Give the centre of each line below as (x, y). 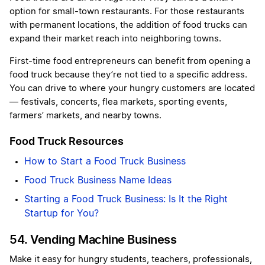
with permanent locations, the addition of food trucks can (128, 25)
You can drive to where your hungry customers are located (132, 89)
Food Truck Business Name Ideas (98, 181)
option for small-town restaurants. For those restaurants (127, 12)
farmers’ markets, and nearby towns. (85, 116)
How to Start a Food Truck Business (105, 162)
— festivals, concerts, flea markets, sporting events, (118, 102)
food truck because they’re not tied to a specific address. (128, 75)
